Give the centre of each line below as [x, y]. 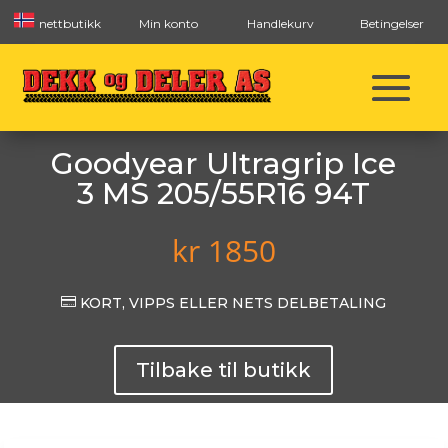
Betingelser [392, 23]
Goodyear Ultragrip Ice [224, 163]
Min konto [168, 23]
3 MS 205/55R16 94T [224, 193]
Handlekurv [280, 23]
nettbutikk [68, 23]
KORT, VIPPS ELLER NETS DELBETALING [231, 303]
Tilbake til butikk [224, 370]
